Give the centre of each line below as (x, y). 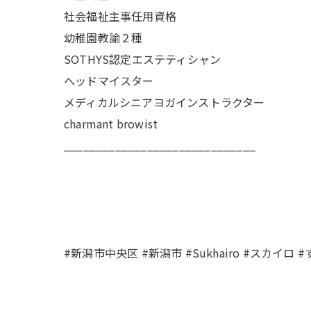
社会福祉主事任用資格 (120, 16)
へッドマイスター (109, 81)
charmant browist (111, 124)
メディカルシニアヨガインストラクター (165, 102)
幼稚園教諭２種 (103, 37)
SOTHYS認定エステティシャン (143, 59)
